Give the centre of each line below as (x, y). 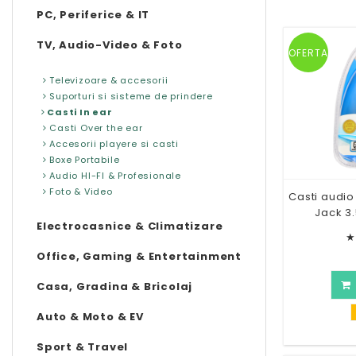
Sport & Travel (83, 346)
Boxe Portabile (83, 159)
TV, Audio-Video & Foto (110, 44)
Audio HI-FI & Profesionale (114, 175)
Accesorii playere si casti (113, 143)
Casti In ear (79, 112)
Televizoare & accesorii (107, 80)
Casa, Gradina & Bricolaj (115, 286)
